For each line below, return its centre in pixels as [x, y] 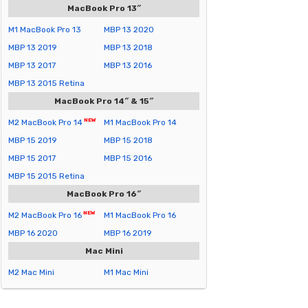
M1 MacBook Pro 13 [45, 30]
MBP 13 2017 [32, 65]
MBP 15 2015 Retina [46, 176]
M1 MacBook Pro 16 [140, 215]
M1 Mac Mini [126, 272]
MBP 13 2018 [128, 47]
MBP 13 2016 [128, 65]
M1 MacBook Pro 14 [140, 122]
